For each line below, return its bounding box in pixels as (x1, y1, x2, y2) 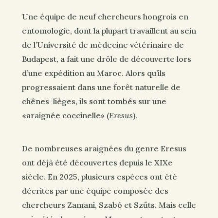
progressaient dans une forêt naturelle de (21, 82, 181, 92)
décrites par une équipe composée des (21, 185, 168, 196)
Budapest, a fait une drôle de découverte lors (21, 54, 191, 64)
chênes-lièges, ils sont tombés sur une (21, 96, 166, 107)
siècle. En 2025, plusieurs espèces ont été (21, 171, 177, 182)
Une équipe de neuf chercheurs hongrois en (21, 12, 188, 22)
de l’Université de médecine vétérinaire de (21, 40, 184, 50)
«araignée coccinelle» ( (21, 110, 109, 121)
